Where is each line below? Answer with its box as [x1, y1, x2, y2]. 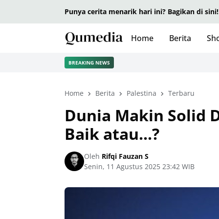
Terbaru [168, 88, 195, 98]
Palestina [127, 88, 156, 98]
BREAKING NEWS [68, 59, 110, 66]
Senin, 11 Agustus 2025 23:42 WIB [84, 162, 195, 171]
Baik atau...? [65, 123, 159, 144]
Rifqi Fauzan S [100, 152, 149, 161]
